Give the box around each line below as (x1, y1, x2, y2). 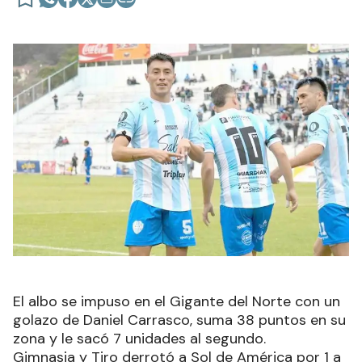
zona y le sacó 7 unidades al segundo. (13, 328, 266, 348)
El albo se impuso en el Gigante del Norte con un (13, 291, 340, 311)
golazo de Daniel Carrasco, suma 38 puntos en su (13, 309, 346, 330)
